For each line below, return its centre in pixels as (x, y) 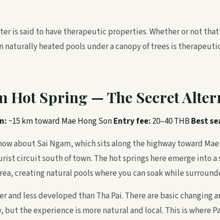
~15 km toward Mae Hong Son (60, 121)
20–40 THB (171, 121)
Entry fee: (132, 121)
